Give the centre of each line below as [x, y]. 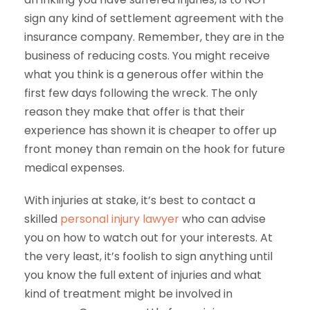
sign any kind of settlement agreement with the [154, 18]
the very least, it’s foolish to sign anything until [148, 256]
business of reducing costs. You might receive [147, 56]
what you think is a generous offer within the [144, 74]
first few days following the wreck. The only [141, 93]
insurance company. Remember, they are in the [154, 37]
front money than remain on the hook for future [155, 149]
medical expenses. [74, 168]
